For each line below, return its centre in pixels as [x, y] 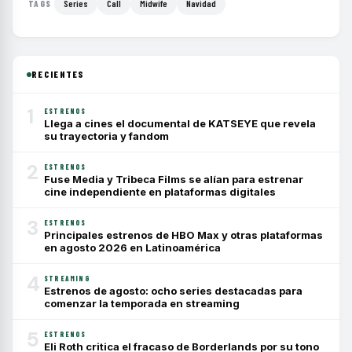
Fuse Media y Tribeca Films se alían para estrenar [174, 180]
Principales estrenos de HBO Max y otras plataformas [183, 235]
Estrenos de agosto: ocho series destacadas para [173, 291]
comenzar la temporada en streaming [142, 304]
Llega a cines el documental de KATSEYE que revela [180, 124]
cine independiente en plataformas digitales [160, 192]
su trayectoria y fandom [106, 136]
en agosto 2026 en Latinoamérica [132, 248]
